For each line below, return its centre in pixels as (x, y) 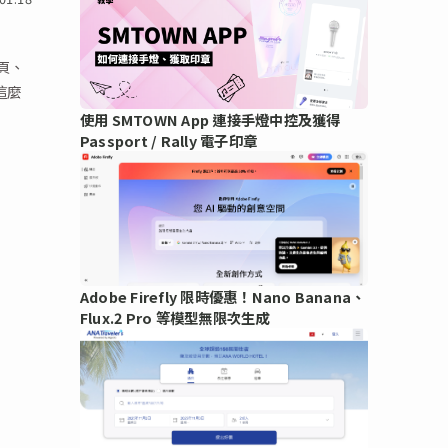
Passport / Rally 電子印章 (169, 140)
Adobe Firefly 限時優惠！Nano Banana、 (223, 297)
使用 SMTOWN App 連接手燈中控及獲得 (210, 119)
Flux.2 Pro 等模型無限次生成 (175, 318)
